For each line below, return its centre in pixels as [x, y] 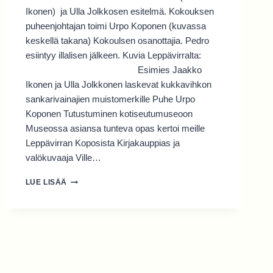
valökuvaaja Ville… [63, 158]
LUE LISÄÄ [46, 183]
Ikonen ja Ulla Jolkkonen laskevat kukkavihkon [118, 85]
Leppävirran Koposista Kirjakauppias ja [102, 143]
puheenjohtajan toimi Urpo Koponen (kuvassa [115, 26]
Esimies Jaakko [113, 70]
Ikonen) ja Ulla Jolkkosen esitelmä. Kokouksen [119, 12]
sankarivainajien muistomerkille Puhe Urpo [110, 99]
